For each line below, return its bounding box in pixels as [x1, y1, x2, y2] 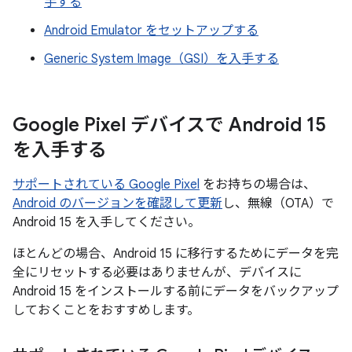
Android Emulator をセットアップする [44, 23, 258, 38]
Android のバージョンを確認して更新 [13, 196, 222, 211]
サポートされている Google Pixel [13, 177, 200, 192]
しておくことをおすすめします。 [13, 302, 200, 318]
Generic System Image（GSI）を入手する [44, 51, 279, 67]
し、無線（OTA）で [222, 196, 334, 211]
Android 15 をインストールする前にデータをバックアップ [13, 284, 339, 299]
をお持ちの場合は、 [200, 177, 316, 192]
